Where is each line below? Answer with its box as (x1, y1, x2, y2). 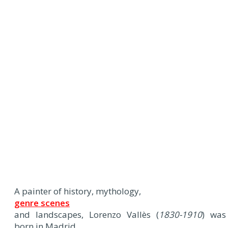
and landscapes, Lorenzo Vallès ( (14, 209, 159, 220)
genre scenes (14, 197, 70, 209)
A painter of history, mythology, (14, 185, 141, 197)
